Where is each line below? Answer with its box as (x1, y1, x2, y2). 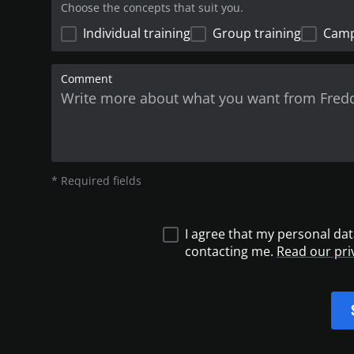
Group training (213, 24, 302, 42)
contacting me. (184, 243, 277, 260)
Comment (61, 71, 113, 86)
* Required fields (51, 173, 142, 188)
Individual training (83, 24, 191, 42)
